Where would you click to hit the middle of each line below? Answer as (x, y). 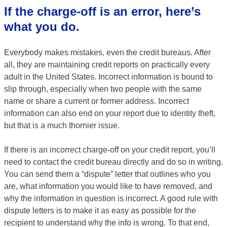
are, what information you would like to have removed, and (108, 186)
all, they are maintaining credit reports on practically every (107, 65)
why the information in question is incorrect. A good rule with (111, 198)
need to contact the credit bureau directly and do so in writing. (113, 162)
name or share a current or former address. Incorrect (97, 101)
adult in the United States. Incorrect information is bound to (108, 77)
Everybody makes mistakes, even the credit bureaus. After (107, 52)
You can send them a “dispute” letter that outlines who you (107, 174)
